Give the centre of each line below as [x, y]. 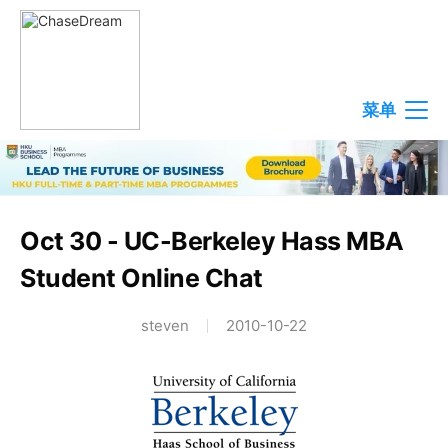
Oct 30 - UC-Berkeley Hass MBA [212, 241]
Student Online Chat [141, 278]
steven [165, 326]
